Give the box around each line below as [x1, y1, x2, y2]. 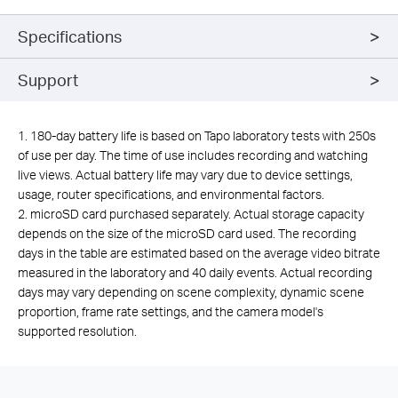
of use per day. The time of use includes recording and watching [18, 147, 368, 163]
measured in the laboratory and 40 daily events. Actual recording [18, 265, 372, 281]
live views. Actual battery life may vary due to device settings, [18, 167, 353, 183]
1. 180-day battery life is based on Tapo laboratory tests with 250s [18, 128, 376, 144]
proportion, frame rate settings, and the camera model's [18, 304, 323, 320]
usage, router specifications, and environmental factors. [18, 187, 324, 203]
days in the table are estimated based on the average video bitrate [18, 245, 380, 261]
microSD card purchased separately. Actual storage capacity [30, 206, 364, 222]
